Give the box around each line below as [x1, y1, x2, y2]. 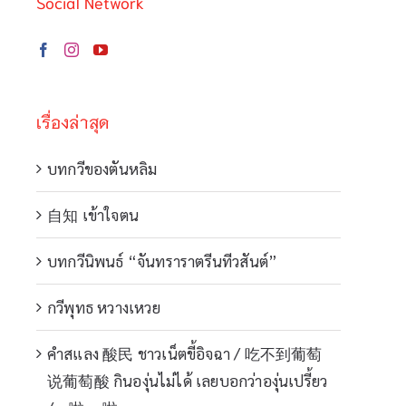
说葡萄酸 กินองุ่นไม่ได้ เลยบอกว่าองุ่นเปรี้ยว [47, 371, 328, 391]
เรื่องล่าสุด [36, 111, 109, 133]
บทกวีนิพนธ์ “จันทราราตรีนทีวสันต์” [47, 251, 278, 272]
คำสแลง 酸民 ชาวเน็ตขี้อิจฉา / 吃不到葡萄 [47, 343, 323, 364]
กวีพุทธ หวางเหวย [47, 297, 160, 318]
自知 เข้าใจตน [47, 205, 139, 226]
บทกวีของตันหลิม [47, 159, 158, 179]
